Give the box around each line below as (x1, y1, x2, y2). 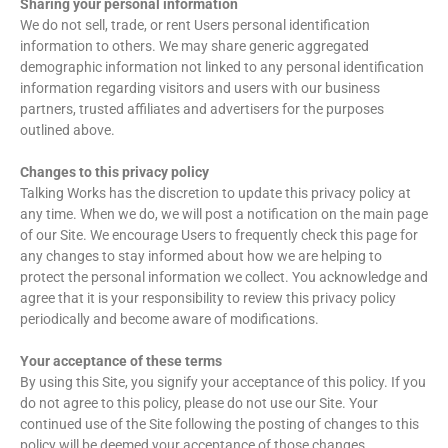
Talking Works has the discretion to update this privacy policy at (20, 185, 411, 202)
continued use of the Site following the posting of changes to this (20, 416, 419, 433)
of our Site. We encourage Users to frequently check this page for (20, 227, 418, 244)
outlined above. (20, 122, 115, 139)
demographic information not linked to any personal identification (20, 59, 424, 76)
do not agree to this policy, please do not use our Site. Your (20, 395, 378, 412)
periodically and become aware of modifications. (20, 311, 319, 328)
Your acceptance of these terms (20, 353, 222, 370)
